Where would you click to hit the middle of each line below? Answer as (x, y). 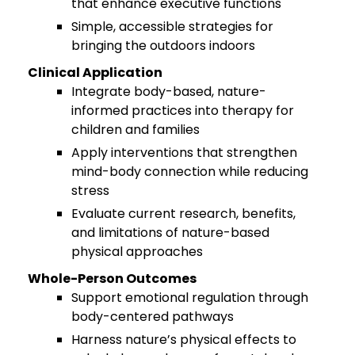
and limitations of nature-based (170, 232)
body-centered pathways (153, 316)
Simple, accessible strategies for (172, 26)
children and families (136, 129)
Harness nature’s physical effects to (184, 339)
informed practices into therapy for (183, 110)
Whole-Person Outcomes (112, 278)
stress (90, 190)
